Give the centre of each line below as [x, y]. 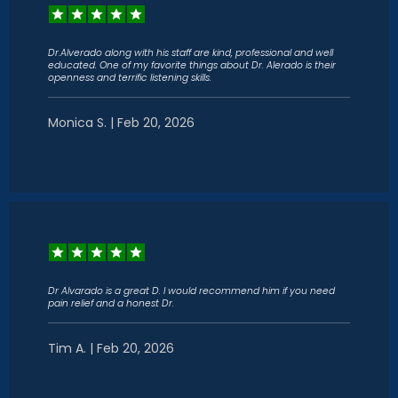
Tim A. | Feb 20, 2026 [111, 348]
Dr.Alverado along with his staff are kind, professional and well [191, 53]
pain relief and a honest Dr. [111, 303]
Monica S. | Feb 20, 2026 [121, 123]
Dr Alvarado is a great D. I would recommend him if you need [191, 291]
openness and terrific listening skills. [130, 78]
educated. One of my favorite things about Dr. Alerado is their [192, 65]
